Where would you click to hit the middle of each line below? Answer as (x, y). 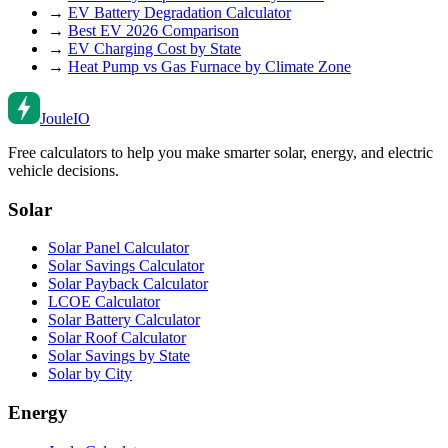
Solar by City (90, 374)
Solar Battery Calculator (124, 320)
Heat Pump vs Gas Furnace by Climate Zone (209, 66)
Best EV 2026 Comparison (153, 30)
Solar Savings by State (119, 356)
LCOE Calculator (104, 302)
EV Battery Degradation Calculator (179, 12)
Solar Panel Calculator (118, 248)
